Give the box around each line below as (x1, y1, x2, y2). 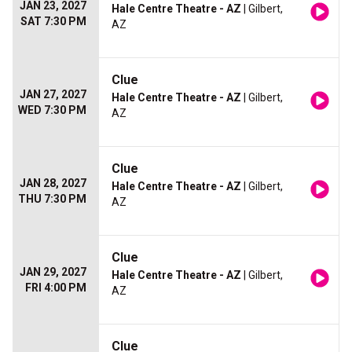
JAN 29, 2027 (20, 266, 86, 279)
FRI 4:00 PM (25, 281, 86, 295)
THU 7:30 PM (18, 192, 86, 206)
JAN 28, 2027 (20, 177, 86, 190)
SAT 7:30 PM (20, 15, 86, 28)
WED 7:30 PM (18, 104, 86, 117)
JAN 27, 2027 (20, 88, 86, 101)
